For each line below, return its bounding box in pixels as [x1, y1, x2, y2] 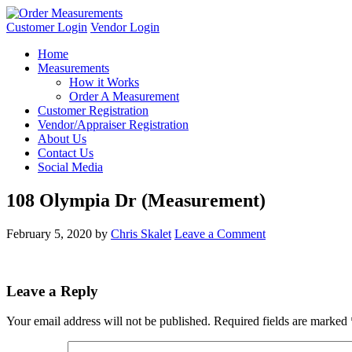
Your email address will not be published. [6, 314, 211, 328]
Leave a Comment [174, 226, 266, 240]
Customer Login [6, 20, 87, 34]
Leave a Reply [6, 282, 98, 299]
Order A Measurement [69, 90, 179, 103]
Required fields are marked [214, 314, 350, 328]
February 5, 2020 [6, 226, 92, 240]
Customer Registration [38, 104, 148, 117]
